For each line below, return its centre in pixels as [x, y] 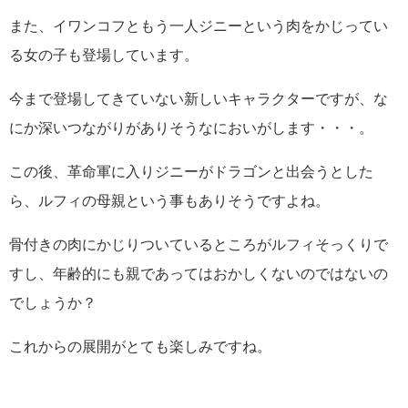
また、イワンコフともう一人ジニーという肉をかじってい [199, 26]
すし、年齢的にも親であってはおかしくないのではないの [199, 274]
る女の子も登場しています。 [104, 55]
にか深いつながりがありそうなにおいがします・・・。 [191, 128]
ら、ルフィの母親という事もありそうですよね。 [169, 201]
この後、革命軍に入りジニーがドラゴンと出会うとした [191, 172]
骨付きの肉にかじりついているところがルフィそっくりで [199, 245]
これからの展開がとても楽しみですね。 [140, 347]
